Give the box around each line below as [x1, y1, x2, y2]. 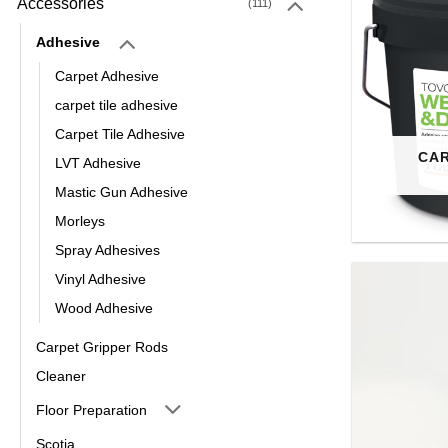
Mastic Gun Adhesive [55, 184, 188, 201]
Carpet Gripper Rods [36, 339, 168, 356]
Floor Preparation [36, 401, 147, 418]
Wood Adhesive [55, 300, 153, 317]
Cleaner [36, 368, 86, 385]
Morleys [55, 213, 105, 230]
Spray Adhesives [55, 242, 160, 259]
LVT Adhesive [55, 155, 141, 172]
